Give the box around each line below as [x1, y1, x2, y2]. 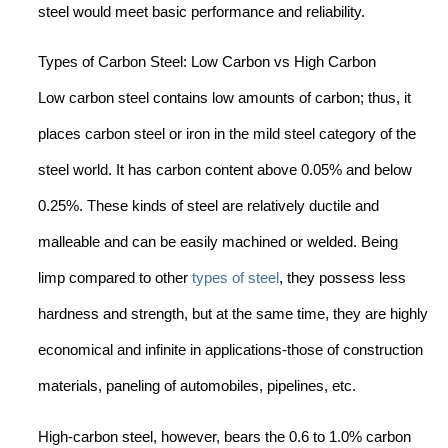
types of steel [192, 270, 279, 287]
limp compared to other [38, 270, 192, 287]
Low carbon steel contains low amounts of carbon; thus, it [38, 90, 411, 107]
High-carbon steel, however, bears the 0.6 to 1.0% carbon [38, 428, 411, 445]
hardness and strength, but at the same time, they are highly [38, 306, 428, 323]
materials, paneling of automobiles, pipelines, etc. [38, 378, 356, 395]
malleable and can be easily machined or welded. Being [38, 234, 398, 251]
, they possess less [279, 270, 406, 287]
